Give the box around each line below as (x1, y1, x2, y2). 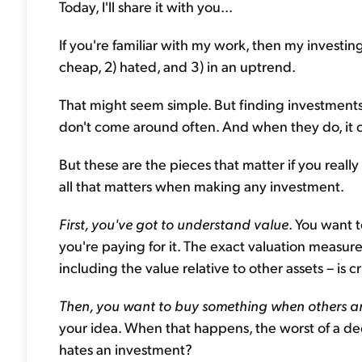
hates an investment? (59, 339, 192, 358)
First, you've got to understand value (59, 214, 288, 233)
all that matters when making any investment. (59, 176, 344, 195)
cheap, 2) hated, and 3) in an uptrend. (59, 57, 296, 75)
